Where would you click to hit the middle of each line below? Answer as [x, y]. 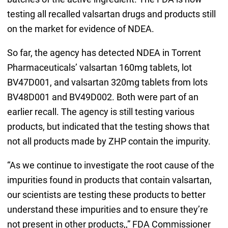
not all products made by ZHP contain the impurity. [109, 141]
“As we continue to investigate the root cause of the [110, 165]
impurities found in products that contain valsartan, [109, 180]
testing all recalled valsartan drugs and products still [111, 14]
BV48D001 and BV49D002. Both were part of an [103, 97]
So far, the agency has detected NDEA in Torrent [104, 53]
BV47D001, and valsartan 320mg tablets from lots [107, 82]
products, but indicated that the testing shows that [108, 127]
